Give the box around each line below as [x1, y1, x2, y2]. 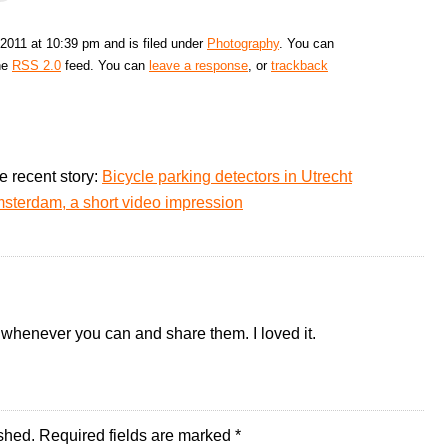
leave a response [149, 58, 248, 74]
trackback [271, 58, 328, 74]
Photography [207, 36, 279, 52]
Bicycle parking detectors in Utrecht [102, 168, 352, 186]
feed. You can [61, 58, 149, 74]
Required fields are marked [39, 427, 235, 445]
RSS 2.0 [12, 58, 61, 74]
